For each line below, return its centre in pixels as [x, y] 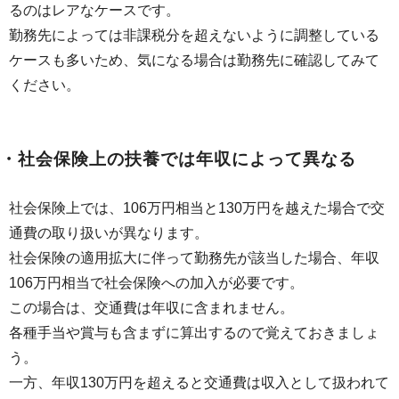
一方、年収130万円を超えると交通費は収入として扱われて [199, 383]
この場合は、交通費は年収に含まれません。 [151, 308]
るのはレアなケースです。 [94, 11]
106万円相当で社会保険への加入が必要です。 [156, 283]
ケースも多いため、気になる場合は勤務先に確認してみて [194, 61]
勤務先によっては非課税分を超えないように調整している [194, 36]
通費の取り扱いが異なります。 [109, 233]
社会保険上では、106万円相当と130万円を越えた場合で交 [197, 208]
